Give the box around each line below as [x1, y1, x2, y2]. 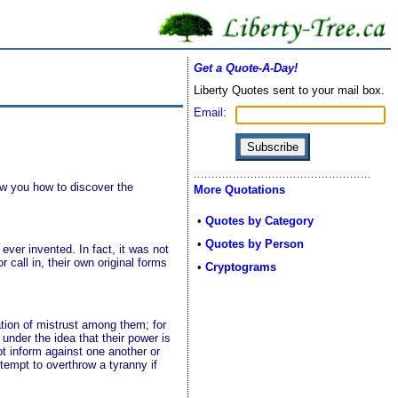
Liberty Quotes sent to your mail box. [194, 84, 385, 97]
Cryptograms [205, 260, 276, 274]
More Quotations [194, 183, 285, 196]
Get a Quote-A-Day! [194, 61, 298, 75]
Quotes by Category [205, 214, 314, 227]
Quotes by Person [205, 237, 304, 251]
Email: [194, 106, 227, 119]
